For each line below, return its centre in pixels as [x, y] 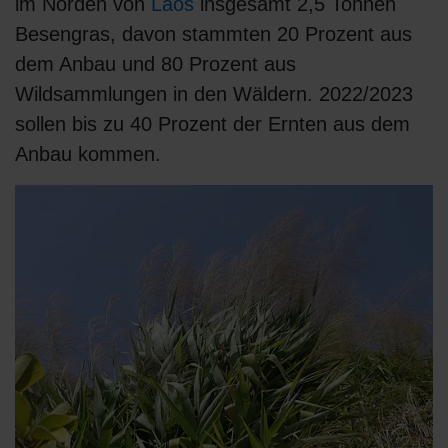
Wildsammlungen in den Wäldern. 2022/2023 [214, 94]
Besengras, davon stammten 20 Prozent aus [213, 34]
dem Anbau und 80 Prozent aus [155, 64]
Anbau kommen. [88, 154]
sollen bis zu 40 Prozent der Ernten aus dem [212, 124]
